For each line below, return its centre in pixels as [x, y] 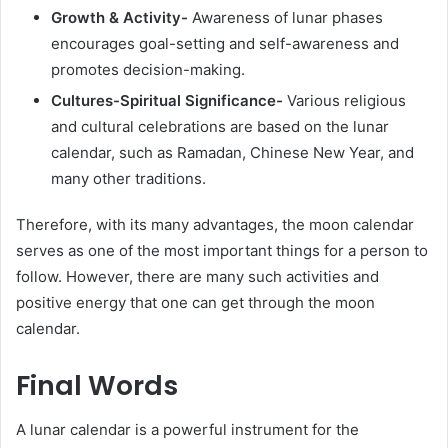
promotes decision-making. [150, 69]
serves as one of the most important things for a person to [222, 250]
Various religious [346, 100]
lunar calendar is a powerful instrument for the [194, 430]
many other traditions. [128, 178]
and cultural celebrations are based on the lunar [220, 126]
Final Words [97, 385]
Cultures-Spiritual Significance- [169, 100]
